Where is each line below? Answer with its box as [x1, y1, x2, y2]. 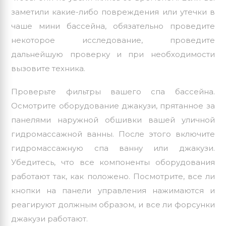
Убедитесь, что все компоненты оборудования [11, 157, 215, 167]
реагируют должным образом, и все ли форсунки [11, 200, 215, 210]
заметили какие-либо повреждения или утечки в [11, 7, 215, 17]
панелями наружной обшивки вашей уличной [11, 115, 215, 125]
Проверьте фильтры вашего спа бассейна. [11, 87, 215, 97]
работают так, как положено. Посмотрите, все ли [11, 172, 215, 182]
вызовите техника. [11, 64, 86, 74]
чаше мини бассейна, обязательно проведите [11, 21, 215, 31]
